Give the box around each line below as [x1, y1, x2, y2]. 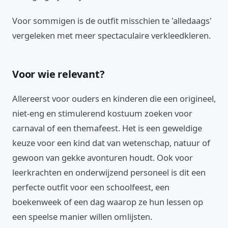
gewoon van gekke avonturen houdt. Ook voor [12, 152, 193, 163]
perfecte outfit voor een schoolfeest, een [12, 181, 169, 193]
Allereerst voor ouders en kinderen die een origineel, [12, 93, 216, 104]
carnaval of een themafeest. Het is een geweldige [12, 122, 202, 134]
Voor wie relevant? [12, 67, 105, 81]
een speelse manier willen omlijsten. [12, 211, 152, 222]
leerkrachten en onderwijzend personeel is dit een [12, 166, 206, 178]
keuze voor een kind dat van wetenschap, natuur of [12, 137, 210, 149]
